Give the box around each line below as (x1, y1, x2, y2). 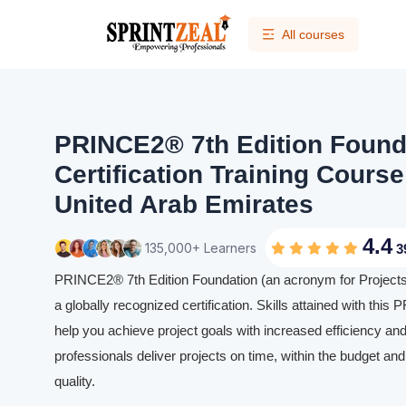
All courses (282, 27, 344, 42)
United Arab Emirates (54, 190, 314, 218)
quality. (54, 373, 99, 389)
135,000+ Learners (145, 239, 256, 256)
